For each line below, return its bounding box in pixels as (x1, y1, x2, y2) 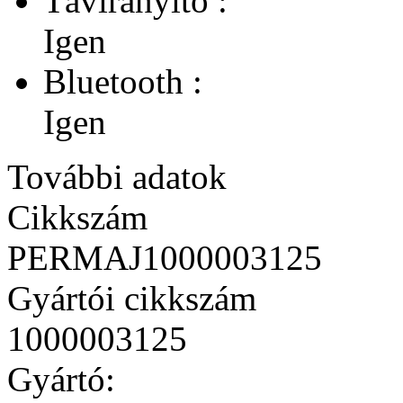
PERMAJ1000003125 (7, 237, 322, 277)
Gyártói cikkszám (7, 278, 256, 318)
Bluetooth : (43, 61, 202, 101)
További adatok (7, 157, 227, 196)
